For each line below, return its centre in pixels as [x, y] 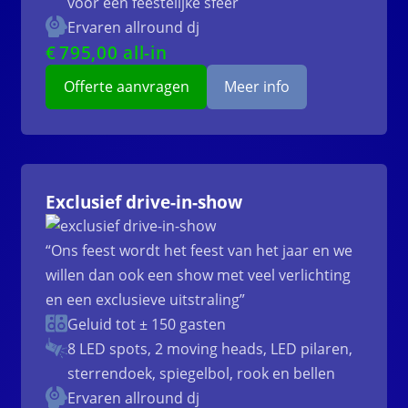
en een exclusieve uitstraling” [146, 300]
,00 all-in [129, 53]
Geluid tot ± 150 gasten [147, 325]
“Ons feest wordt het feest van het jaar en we [199, 251]
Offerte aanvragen [126, 87]
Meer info [256, 87]
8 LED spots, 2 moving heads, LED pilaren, [210, 349]
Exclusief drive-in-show [144, 202]
